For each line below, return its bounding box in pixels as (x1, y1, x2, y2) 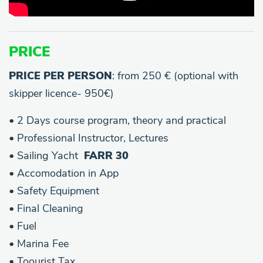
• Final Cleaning (9, 201, 83, 215)
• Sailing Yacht (9, 148, 84, 163)
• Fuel (9, 218, 36, 233)
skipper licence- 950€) (9, 86, 114, 100)
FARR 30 (84, 148, 129, 163)
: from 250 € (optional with (112, 68, 238, 83)
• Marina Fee (9, 236, 69, 251)
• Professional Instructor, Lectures (9, 130, 168, 145)
